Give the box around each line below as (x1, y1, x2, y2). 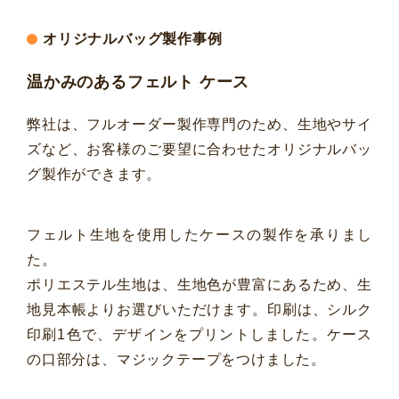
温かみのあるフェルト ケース (27, 72, 250, 91)
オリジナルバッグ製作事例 (43, 30, 223, 46)
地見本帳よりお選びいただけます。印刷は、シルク (27, 301, 372, 317)
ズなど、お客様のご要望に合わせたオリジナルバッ (27, 141, 372, 157)
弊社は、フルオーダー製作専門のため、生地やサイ (27, 116, 372, 132)
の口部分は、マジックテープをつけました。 (27, 351, 326, 367)
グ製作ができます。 (27, 166, 162, 182)
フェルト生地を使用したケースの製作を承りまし (27, 226, 372, 242)
